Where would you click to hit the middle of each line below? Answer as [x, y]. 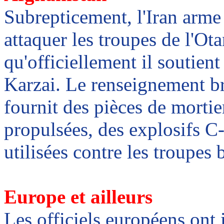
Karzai [30, 84]
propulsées [46, 129]
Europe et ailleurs [78, 197]
